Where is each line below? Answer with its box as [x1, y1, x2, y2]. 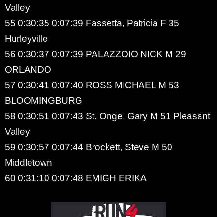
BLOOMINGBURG [5, 95, 82, 106]
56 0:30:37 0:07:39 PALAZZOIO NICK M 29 [5, 48, 186, 59]
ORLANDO [5, 64, 51, 75]
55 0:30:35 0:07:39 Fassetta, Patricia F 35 [5, 17, 179, 28]
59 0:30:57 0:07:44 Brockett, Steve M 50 [5, 141, 172, 152]
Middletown [5, 157, 52, 168]
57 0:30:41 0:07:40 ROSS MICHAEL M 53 [5, 79, 179, 90]
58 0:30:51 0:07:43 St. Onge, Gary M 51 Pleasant [5, 110, 210, 121]
